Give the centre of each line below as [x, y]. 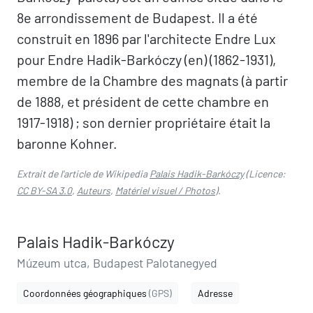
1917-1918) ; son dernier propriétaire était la [144, 122]
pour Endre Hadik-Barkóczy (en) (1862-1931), [146, 59]
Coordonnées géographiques [86, 293]
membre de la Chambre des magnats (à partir [152, 80]
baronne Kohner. [67, 143]
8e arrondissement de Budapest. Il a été [137, 17]
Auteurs [94, 190]
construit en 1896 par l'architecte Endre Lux [146, 38]
